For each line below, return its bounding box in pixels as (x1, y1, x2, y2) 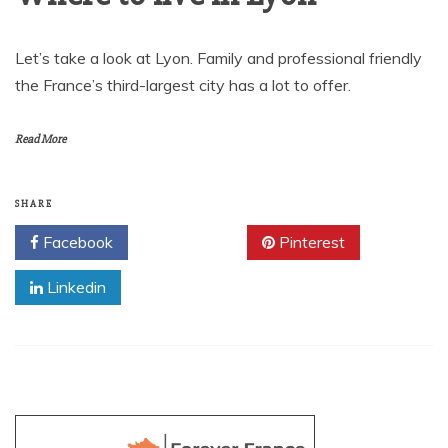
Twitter (166, 232, 223, 253)
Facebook (39, 232, 113, 253)
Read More (15, 132, 66, 148)
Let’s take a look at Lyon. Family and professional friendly (15, 48, 422, 69)
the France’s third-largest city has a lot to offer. (15, 75, 351, 96)
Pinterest (275, 232, 345, 253)
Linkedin (43, 277, 106, 298)
